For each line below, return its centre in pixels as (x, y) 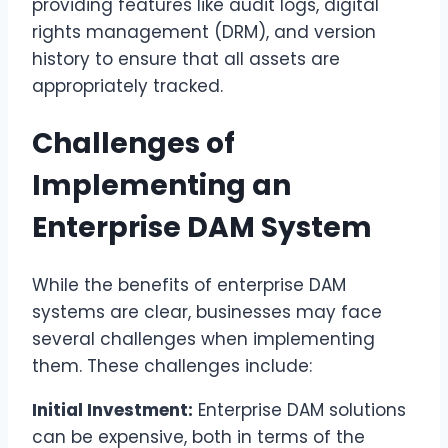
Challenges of (133, 144)
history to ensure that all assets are (186, 58)
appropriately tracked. (127, 85)
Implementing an (161, 186)
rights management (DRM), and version (204, 31)
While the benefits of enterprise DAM (189, 285)
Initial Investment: (112, 410)
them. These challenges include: (172, 366)
